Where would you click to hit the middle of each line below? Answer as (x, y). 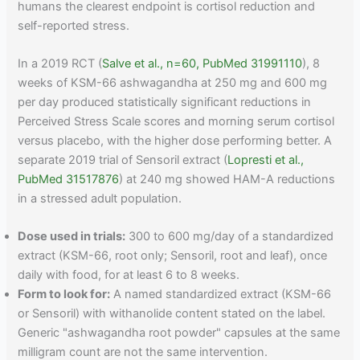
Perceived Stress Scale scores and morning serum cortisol (176, 122)
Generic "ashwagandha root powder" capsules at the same (179, 333)
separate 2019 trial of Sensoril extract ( (123, 160)
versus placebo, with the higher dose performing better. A (175, 141)
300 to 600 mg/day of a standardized (230, 237)
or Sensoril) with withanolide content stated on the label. (172, 314)
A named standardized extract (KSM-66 (221, 295)
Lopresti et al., (266, 160)
